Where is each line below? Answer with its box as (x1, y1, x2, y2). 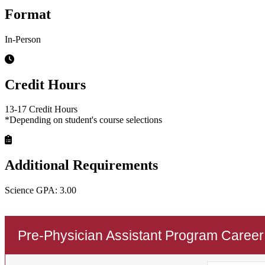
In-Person (5, 34, 41, 44)
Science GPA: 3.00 (5, 185, 76, 196)
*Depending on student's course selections (5, 115, 162, 125)
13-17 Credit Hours (5, 104, 77, 115)
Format (5, 6, 51, 22)
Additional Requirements (5, 157, 158, 173)
